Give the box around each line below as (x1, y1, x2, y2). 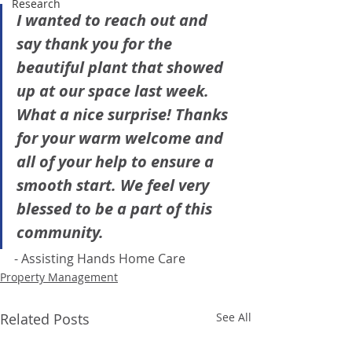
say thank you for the (16, 32, 176, 54)
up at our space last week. (16, 79, 213, 101)
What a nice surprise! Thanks (16, 103, 232, 125)
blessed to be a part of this (16, 197, 216, 219)
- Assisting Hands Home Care (14, 249, 185, 267)
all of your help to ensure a (16, 150, 218, 172)
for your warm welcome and (16, 126, 227, 148)
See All (216, 309, 251, 324)
